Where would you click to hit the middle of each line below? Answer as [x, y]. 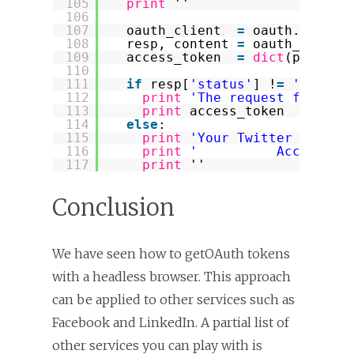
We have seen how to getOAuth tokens [171, 253]
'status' [221, 84]
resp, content [182, 43]
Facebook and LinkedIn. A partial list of [171, 322]
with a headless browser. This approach [171, 276]
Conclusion [113, 207]
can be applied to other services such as [173, 299]
